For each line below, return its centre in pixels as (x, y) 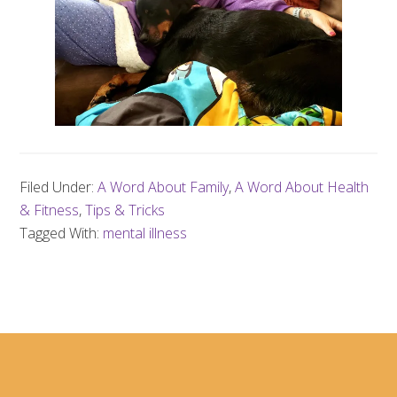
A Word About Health (302, 187)
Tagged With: (62, 234)
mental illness (145, 234)
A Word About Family (163, 187)
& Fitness (50, 210)
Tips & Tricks (125, 210)
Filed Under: (59, 187)
